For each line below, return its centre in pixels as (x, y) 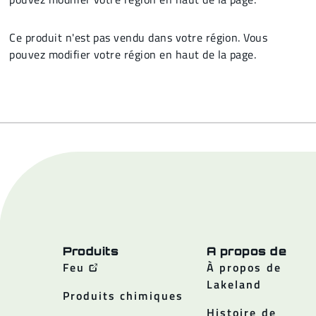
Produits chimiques (123, 296)
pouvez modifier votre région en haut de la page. (133, 54)
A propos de (247, 251)
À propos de (244, 267)
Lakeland (234, 284)
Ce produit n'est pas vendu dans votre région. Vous (139, 37)
